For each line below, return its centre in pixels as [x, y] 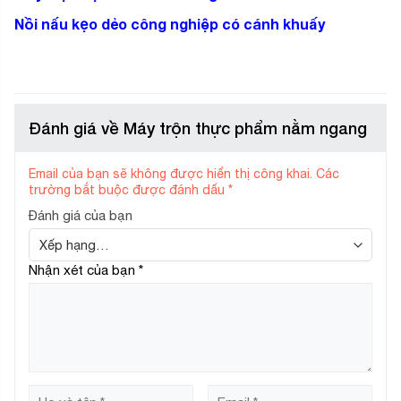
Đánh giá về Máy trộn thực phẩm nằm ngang [198, 128]
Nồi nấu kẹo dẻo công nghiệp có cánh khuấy [170, 24]
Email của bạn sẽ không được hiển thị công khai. [171, 174]
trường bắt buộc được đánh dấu [128, 190]
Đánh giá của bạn [81, 216]
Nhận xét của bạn [84, 269]
